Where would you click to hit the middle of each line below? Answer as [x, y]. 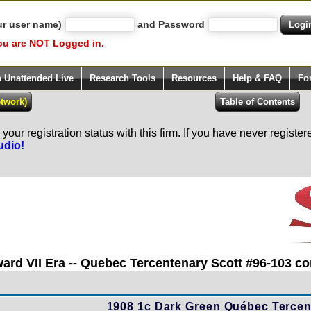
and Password [171, 24]
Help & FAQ [257, 78]
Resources [194, 78]
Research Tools [123, 78]
